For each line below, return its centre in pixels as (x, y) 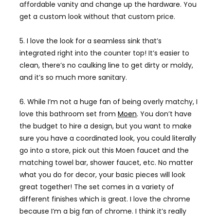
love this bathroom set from (69, 114)
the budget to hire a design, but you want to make (106, 126)
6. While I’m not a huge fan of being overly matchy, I (109, 102)
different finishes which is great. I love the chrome (105, 199)
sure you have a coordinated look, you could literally (108, 138)
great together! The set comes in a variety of (97, 187)
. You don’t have (164, 114)
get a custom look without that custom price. (97, 17)
